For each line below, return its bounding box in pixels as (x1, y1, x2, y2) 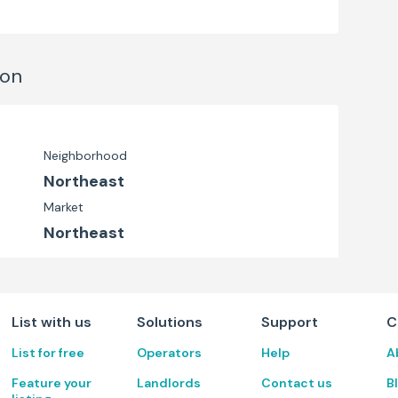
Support (261, 313, 319, 331)
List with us (12, 313, 92, 331)
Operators (136, 345, 202, 361)
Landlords (136, 375, 201, 391)
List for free (12, 345, 85, 361)
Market (44, 199, 84, 215)
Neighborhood (44, 147, 127, 163)
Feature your (12, 375, 92, 391)
